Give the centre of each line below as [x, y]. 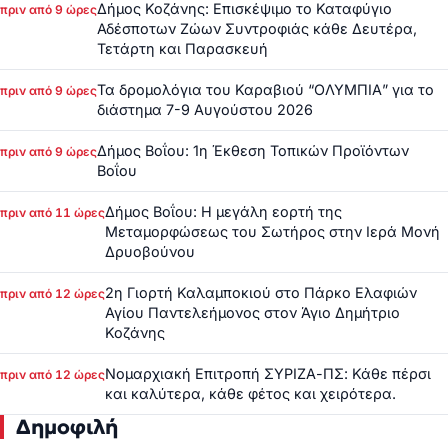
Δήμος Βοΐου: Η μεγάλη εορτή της [223, 212]
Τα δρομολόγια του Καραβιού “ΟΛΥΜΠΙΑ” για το [265, 90]
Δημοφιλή [67, 427]
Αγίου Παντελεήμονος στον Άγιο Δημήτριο [252, 313]
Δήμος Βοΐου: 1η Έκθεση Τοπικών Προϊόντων [253, 151]
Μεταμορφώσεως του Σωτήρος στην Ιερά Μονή [272, 232]
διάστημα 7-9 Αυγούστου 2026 [205, 110]
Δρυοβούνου [150, 252]
